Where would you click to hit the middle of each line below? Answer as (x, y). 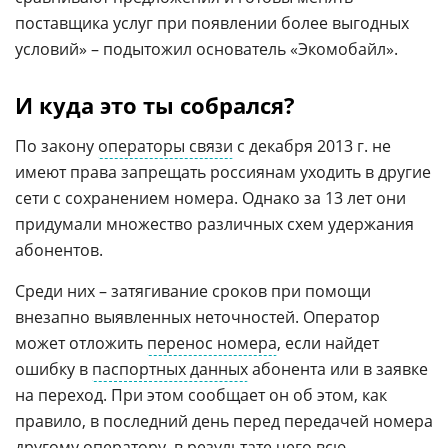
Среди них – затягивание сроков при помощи (193, 290)
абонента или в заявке (338, 368)
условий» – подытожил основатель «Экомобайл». (206, 48)
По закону (56, 145)
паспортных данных (170, 368)
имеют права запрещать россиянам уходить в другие (223, 171)
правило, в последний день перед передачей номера (224, 420)
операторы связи (165, 145)
